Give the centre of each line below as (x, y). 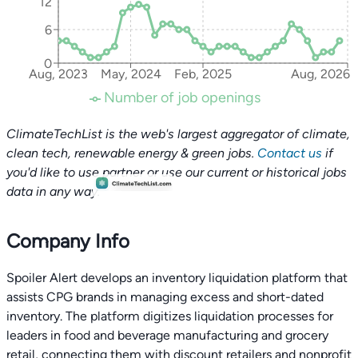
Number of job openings (182, 97)
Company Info (68, 241)
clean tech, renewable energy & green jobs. (132, 153)
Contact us (290, 153)
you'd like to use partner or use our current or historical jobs (177, 172)
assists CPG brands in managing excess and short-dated (165, 297)
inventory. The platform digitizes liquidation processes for (170, 316)
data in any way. (53, 191)
